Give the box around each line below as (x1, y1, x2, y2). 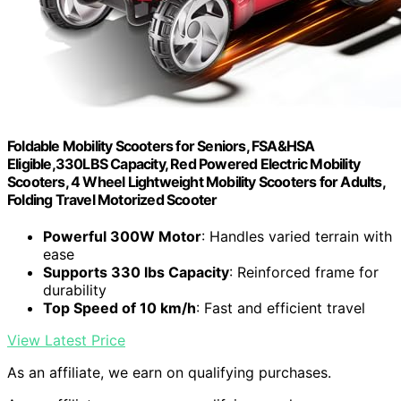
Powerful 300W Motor (43, 227, 201, 246)
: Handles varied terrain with (201, 227, 392, 246)
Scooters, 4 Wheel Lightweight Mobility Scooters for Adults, (7, 173, 385, 192)
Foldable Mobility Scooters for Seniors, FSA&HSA (7, 137, 315, 156)
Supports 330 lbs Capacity (43, 263, 229, 282)
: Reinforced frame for (229, 263, 379, 282)
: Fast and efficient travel (196, 299, 365, 318)
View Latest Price (7, 331, 125, 350)
